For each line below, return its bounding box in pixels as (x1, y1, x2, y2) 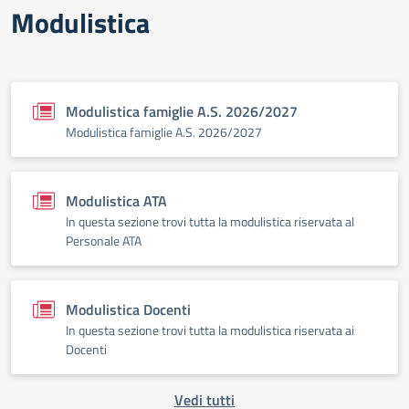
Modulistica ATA (66, 190, 167, 212)
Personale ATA (66, 231, 142, 250)
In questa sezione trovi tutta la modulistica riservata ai (66, 320, 354, 340)
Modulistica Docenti (66, 299, 191, 320)
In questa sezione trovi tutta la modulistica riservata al (66, 212, 354, 231)
